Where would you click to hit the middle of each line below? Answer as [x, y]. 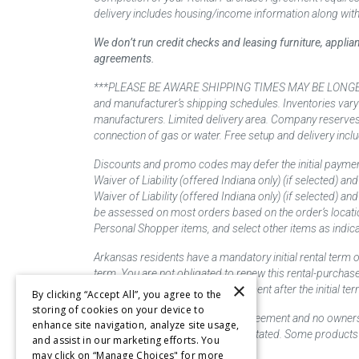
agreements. [124, 59]
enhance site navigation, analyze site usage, [136, 325]
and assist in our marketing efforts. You [126, 340]
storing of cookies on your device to [118, 310]
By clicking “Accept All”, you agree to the [127, 294]
